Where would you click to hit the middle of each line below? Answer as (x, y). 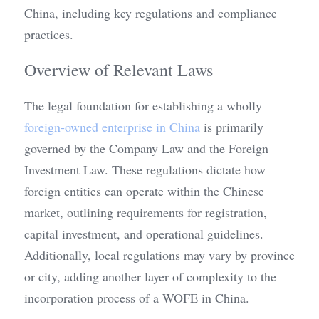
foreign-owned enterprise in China (112, 127)
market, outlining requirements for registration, (146, 213)
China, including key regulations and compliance (151, 13)
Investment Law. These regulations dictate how (145, 170)
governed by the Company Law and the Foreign (146, 148)
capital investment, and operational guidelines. (144, 234)
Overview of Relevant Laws (119, 70)
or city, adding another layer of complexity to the (150, 277)
